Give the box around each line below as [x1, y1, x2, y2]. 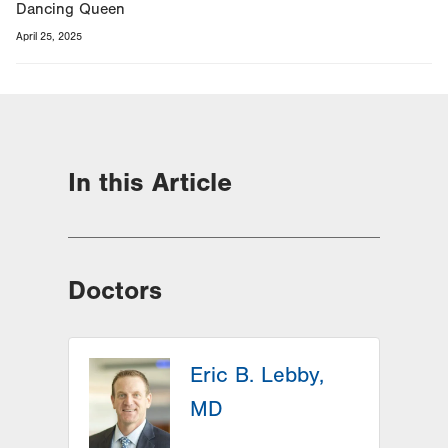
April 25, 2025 [16, 29, 82, 43]
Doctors [68, 275, 162, 306]
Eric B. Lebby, [190, 362, 324, 388]
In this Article [68, 166, 232, 198]
